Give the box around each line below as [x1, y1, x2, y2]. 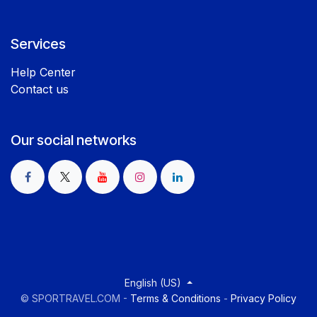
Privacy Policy [231, 292, 296, 304]
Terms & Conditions [130, 292, 221, 304]
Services [11, 35, 66, 52]
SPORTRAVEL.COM [32, 292, 120, 304]
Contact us [11, 81, 69, 96]
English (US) [125, 277, 182, 289]
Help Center [11, 64, 76, 79]
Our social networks [11, 131, 137, 149]
